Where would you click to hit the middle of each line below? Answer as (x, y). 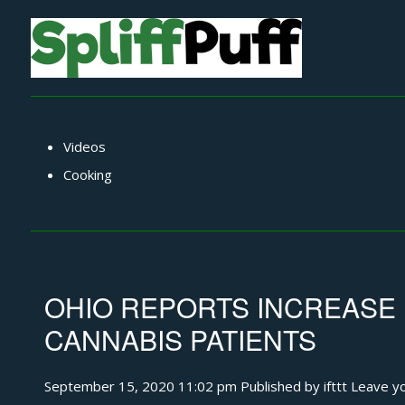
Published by (282, 386)
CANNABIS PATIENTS (180, 340)
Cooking (88, 174)
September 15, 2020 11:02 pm (140, 386)
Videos (85, 146)
